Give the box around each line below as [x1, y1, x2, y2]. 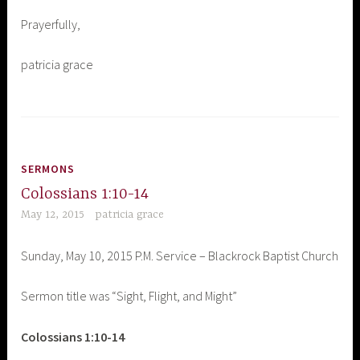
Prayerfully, [21, 15, 81, 32]
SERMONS [21, 161, 76, 176]
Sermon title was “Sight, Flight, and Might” [21, 288, 238, 305]
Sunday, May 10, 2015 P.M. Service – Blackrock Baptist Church [21, 247, 339, 264]
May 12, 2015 [21, 208, 85, 222]
